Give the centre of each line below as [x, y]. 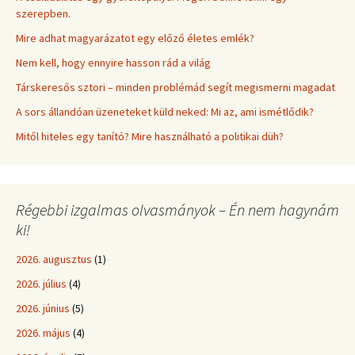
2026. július [41, 284]
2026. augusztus [54, 259]
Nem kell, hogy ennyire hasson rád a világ [113, 63]
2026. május [43, 333]
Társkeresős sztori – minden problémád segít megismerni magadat [176, 87]
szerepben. [43, 13]
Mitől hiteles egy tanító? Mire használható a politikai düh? [150, 136]
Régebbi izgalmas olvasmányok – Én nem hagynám [177, 210]
